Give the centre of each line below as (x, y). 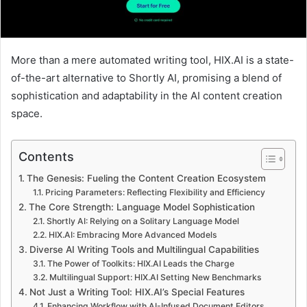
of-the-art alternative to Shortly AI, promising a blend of (146, 78)
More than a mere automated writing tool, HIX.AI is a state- (152, 60)
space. (27, 114)
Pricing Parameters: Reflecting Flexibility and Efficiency (155, 193)
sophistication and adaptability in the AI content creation (147, 96)
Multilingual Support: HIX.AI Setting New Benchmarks (155, 278)
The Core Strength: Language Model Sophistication (142, 207)
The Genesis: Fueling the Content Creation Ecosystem (146, 179)
